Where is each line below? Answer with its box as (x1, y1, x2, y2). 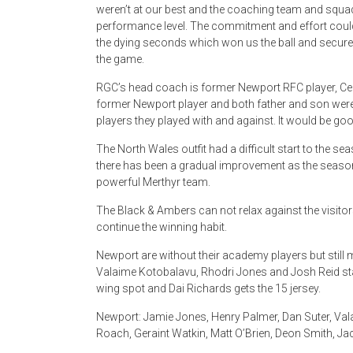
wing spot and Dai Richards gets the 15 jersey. (96, 282, 321, 295)
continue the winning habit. (96, 221, 227, 233)
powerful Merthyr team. (96, 176, 210, 188)
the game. (96, 53, 144, 65)
